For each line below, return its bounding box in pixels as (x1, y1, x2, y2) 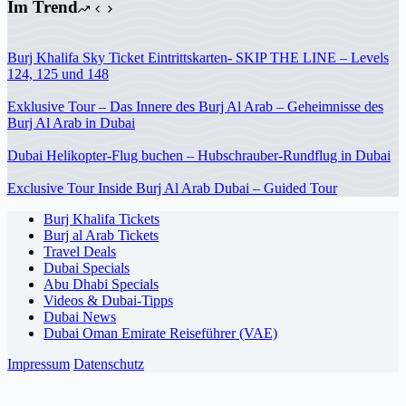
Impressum (7, 356, 70, 372)
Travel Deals (43, 244, 116, 260)
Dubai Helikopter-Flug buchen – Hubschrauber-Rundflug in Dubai (7, 148, 391, 164)
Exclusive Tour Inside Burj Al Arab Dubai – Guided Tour (7, 180, 337, 197)
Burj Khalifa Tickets (43, 211, 159, 227)
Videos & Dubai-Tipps (43, 293, 173, 309)
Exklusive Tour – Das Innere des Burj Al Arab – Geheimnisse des (7, 99, 383, 115)
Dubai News (43, 309, 116, 325)
